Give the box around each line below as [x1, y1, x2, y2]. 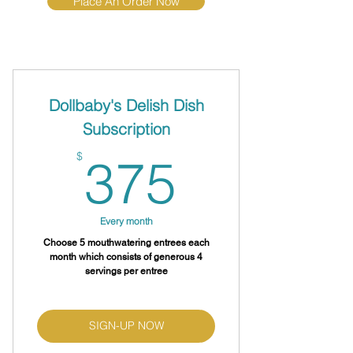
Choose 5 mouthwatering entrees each [43, 236, 210, 248]
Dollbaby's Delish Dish [48, 95, 204, 115]
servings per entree [84, 265, 168, 277]
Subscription [82, 118, 170, 139]
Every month [99, 214, 153, 227]
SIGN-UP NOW [88, 318, 164, 333]
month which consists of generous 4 [50, 251, 203, 262]
